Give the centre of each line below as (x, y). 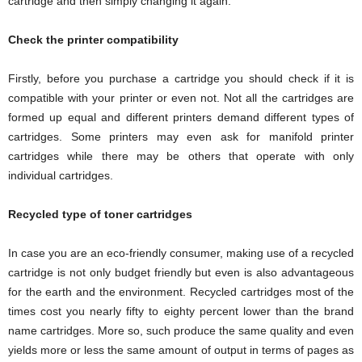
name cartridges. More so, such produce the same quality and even (181, 330)
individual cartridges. (61, 175)
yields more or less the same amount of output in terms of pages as (181, 349)
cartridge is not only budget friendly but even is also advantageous (181, 272)
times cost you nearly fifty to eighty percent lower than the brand (181, 311)
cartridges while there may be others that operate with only (181, 156)
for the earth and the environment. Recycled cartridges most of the (181, 291)
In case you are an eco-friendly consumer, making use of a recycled (181, 253)
